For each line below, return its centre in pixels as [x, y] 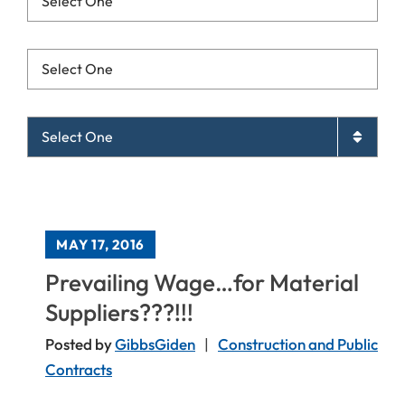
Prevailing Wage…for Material [202, 283]
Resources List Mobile [88, 59]
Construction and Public [298, 344]
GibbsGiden [155, 344]
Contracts [79, 369]
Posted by [80, 344]
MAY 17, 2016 [100, 245]
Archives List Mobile [84, 127]
